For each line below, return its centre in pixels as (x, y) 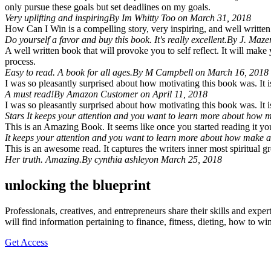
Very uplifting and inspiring (57, 18)
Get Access (26, 242)
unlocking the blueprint (78, 185)
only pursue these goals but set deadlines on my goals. (108, 7)
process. (20, 62)
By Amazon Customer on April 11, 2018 (131, 94)
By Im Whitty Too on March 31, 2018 (180, 18)
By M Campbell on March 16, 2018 (201, 73)
